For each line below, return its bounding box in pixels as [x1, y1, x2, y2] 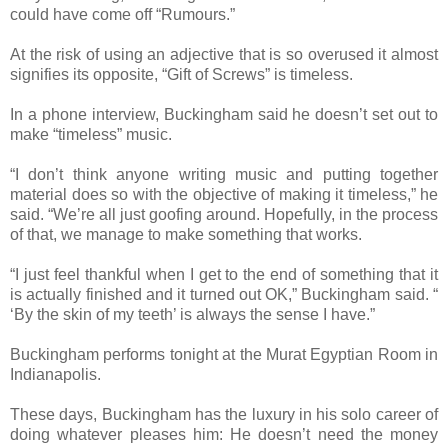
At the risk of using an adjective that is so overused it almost [10, 45, 438, 63]
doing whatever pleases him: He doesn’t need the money [10, 425, 438, 443]
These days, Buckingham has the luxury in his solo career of [10, 405, 438, 423]
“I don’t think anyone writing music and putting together [10, 165, 438, 183]
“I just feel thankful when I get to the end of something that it [10, 265, 438, 283]
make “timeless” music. [10, 125, 172, 143]
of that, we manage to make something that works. [10, 225, 362, 243]
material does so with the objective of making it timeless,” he [10, 185, 438, 203]
